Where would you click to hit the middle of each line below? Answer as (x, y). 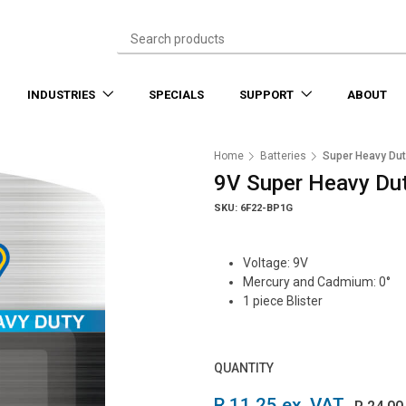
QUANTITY (244, 368)
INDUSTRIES (62, 95)
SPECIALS (176, 95)
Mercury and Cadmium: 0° (317, 282)
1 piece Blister (283, 301)
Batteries (283, 156)
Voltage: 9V (275, 263)
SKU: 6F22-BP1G (253, 208)
